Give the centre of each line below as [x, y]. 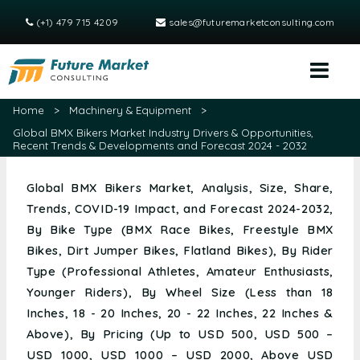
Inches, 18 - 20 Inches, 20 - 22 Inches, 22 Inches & [180, 313]
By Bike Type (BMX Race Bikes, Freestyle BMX [180, 230]
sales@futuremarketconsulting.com [250, 22]
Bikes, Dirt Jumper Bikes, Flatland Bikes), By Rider [180, 251]
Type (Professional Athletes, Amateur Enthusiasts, [180, 272]
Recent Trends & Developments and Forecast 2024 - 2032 [160, 146]
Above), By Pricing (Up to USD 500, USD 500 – [180, 334]
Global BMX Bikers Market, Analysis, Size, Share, [180, 188]
